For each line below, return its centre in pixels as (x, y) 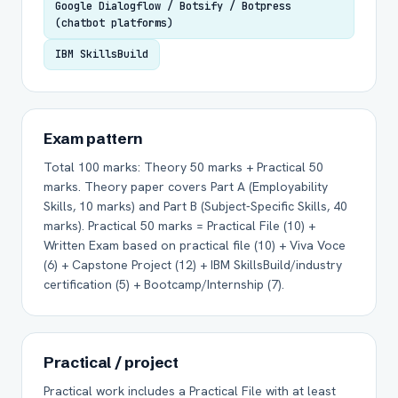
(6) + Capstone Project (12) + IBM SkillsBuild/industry (193, 265)
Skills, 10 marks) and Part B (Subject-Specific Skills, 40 (195, 206)
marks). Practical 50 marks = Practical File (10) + (179, 226)
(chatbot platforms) (114, 23)
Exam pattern (93, 138)
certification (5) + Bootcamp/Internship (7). (164, 284)
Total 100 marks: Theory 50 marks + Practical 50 (183, 167)
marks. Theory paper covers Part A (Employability (186, 187)
